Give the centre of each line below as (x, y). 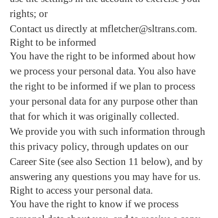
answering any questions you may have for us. (105, 177)
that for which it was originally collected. (94, 116)
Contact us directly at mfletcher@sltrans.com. (103, 29)
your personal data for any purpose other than (104, 101)
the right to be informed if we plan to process (102, 86)
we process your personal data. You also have (103, 71)
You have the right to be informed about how (103, 56)
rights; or (29, 14)
